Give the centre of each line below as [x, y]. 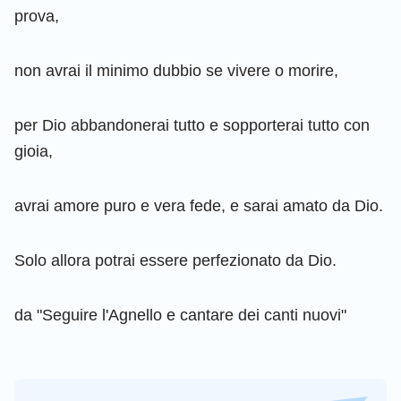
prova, [37, 16]
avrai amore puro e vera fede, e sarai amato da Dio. [199, 205]
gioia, [34, 151]
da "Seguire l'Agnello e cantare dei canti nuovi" [180, 315]
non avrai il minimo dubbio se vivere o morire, [176, 70]
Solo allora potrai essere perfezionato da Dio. [175, 260]
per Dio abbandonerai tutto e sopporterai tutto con [192, 125]
